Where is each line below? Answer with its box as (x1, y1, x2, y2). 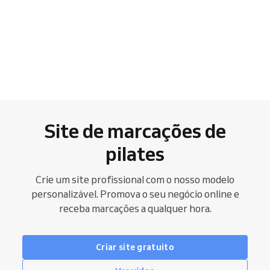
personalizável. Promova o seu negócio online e (31, 187, 239, 201)
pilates (105, 142, 165, 166)
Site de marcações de (44, 119, 226, 143)
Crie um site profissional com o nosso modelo (36, 173, 234, 186)
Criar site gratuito (95, 241, 175, 253)
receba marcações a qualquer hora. (58, 202, 212, 215)
